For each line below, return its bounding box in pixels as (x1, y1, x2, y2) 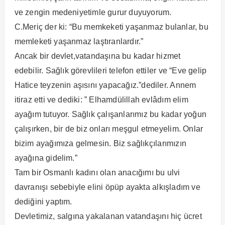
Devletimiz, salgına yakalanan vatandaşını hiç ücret (14, 211, 202, 220)
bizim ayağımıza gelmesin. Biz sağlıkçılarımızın (14, 139, 186, 148)
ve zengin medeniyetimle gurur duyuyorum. (14, 8, 172, 17)
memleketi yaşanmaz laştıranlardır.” (14, 37, 144, 46)
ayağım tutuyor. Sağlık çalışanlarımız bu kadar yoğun (14, 109, 206, 119)
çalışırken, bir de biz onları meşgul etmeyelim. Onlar (14, 124, 203, 133)
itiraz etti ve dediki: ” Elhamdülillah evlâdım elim (14, 95, 188, 104)
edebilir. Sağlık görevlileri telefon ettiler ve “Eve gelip (14, 66, 207, 75)
